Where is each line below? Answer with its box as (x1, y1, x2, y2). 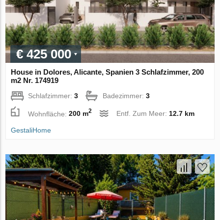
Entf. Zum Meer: (116, 110, 169, 118)
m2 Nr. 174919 (11, 76, 59, 84)
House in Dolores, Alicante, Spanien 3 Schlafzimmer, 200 (11, 67, 204, 76)
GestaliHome (11, 126, 52, 135)
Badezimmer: (103, 91, 146, 100)
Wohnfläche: (28, 110, 69, 118)
